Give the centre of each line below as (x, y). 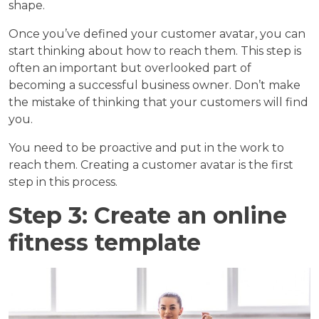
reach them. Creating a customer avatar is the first (151, 165)
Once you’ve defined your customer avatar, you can (157, 34)
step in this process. (63, 182)
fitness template (105, 243)
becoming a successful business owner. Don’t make (155, 85)
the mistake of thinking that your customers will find (158, 103)
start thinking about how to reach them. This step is (155, 51)
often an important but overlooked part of (130, 68)
